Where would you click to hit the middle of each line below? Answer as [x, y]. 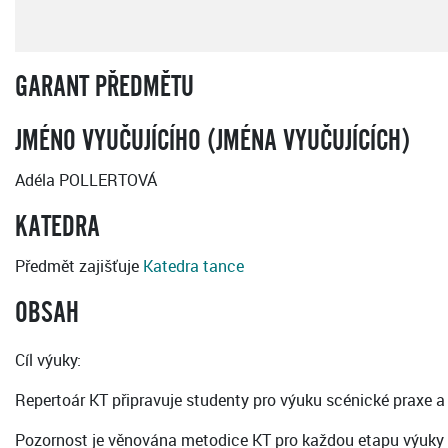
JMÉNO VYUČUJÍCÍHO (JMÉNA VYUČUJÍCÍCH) [212, 141]
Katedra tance [193, 266]
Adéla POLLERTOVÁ [86, 180]
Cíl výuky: [48, 360]
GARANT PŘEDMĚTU [104, 87]
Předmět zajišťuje [79, 266]
